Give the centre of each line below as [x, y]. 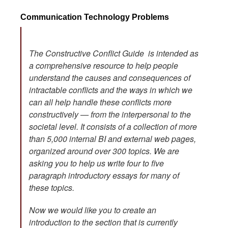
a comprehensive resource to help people [104, 66]
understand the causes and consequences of [110, 78]
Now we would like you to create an [93, 210]
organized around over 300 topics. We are [104, 151]
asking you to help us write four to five [96, 163]
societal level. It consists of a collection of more [113, 127]
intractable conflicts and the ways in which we [111, 90]
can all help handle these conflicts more [100, 102]
